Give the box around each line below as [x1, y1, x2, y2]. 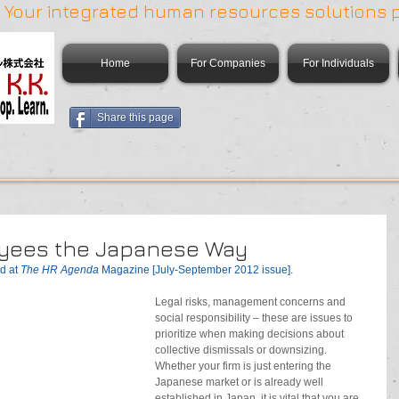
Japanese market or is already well [155, 376, 326, 388]
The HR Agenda [20, 264, 102, 276]
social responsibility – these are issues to [155, 312, 355, 324]
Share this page [97, 111, 174, 124]
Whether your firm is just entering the [155, 360, 334, 372]
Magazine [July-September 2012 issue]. [102, 264, 293, 276]
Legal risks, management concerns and [155, 296, 348, 308]
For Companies [191, 57, 265, 69]
